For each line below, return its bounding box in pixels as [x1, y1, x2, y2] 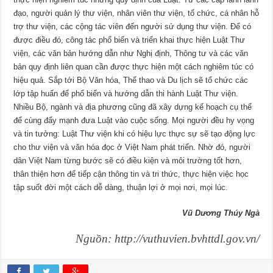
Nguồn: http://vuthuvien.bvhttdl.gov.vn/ [75, 232, 260, 245]
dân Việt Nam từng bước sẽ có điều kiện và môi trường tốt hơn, [13, 155, 243, 165]
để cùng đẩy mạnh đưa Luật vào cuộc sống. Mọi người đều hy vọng [13, 115, 255, 125]
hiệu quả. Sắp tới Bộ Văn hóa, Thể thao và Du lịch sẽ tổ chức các [13, 75, 249, 85]
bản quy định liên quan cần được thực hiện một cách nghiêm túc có [13, 62, 254, 71]
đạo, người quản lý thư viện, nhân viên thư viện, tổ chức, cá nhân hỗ [13, 8, 260, 18]
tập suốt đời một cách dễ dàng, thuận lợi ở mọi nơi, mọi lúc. [13, 182, 229, 192]
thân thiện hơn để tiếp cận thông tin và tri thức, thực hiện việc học [13, 169, 249, 179]
